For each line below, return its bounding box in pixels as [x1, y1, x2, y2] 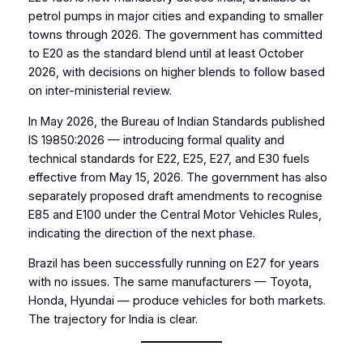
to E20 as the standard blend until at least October [28, 46, 304, 62]
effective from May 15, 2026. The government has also [28, 169, 327, 185]
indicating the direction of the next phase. [28, 225, 255, 241]
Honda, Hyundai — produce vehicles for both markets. [28, 293, 326, 309]
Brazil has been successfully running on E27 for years [28, 256, 319, 271]
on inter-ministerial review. [28, 83, 172, 99]
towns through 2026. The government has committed [28, 28, 322, 43]
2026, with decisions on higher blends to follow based [28, 65, 325, 80]
